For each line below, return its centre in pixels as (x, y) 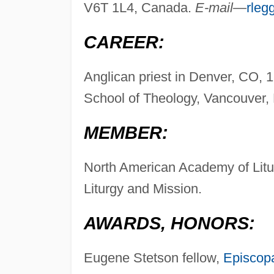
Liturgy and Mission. (143, 189)
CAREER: (124, 43)
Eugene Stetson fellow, (153, 258)
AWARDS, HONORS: (169, 224)
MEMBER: (126, 133)
